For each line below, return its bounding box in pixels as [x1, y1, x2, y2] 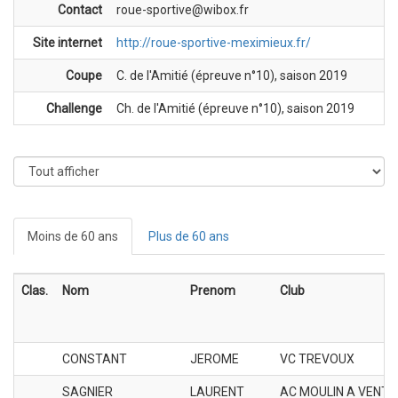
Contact [58, 2, 102, 17]
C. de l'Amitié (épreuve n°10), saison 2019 [116, 68, 347, 83]
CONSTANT [62, 351, 127, 366]
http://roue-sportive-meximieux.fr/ [116, 35, 311, 50]
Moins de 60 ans [28, 228, 118, 243]
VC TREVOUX [280, 351, 354, 366]
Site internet [33, 35, 102, 50]
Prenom [190, 283, 235, 298]
